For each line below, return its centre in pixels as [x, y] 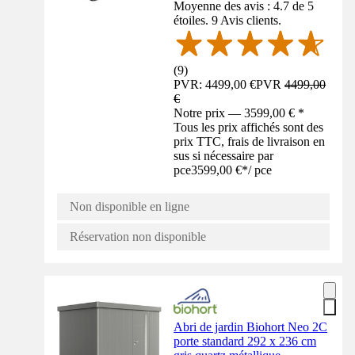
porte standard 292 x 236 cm [245, 341]
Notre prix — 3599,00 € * [239, 113]
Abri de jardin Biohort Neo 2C [251, 326]
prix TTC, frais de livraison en [250, 141]
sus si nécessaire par [224, 155]
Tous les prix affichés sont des [249, 127]
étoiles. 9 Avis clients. [228, 20]
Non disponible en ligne [130, 206]
